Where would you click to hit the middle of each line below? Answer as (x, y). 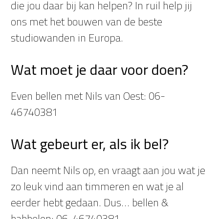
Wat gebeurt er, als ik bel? (90, 144)
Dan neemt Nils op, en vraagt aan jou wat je (108, 170)
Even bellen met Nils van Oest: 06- (88, 96)
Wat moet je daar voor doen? (100, 69)
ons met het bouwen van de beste (87, 22)
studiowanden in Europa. (67, 38)
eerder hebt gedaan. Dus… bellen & (90, 202)
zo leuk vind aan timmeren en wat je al (98, 186)
